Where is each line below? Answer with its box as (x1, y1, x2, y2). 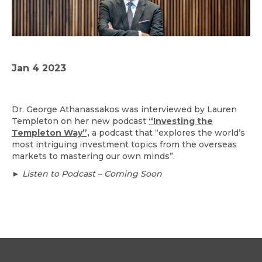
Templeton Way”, (12, 127, 89, 139)
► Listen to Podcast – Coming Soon (12, 168, 162, 180)
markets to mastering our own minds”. (12, 151, 175, 162)
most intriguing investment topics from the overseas (12, 139, 237, 150)
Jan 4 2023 (12, 63, 66, 74)
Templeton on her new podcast (12, 116, 149, 127)
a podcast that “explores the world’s (89, 127, 245, 139)
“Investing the (149, 116, 213, 127)
